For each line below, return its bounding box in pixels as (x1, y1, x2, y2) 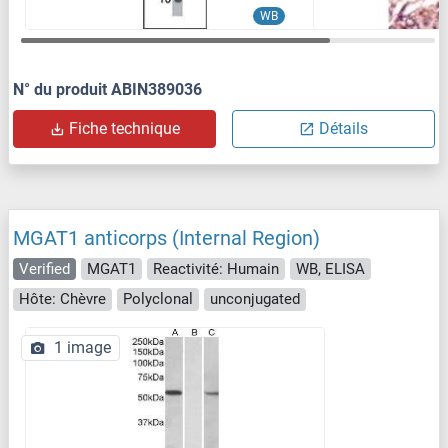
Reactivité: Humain (153, 259, 279, 278)
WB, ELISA (296, 259, 365, 278)
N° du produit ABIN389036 (13, 79, 202, 99)
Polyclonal (123, 290, 193, 309)
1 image (54, 337, 111, 357)
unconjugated (210, 290, 300, 309)
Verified (19, 259, 70, 278)
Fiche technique (69, 118, 180, 138)
